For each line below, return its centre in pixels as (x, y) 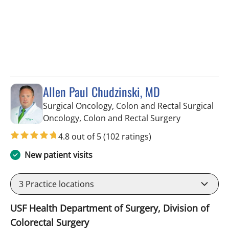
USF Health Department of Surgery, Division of (110, 208)
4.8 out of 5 (81, 137)
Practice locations (59, 184)
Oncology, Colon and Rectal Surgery (112, 118)
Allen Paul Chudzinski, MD (101, 92)
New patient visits (59, 155)
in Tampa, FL (204, 118)
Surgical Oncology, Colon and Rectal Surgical (128, 106)
